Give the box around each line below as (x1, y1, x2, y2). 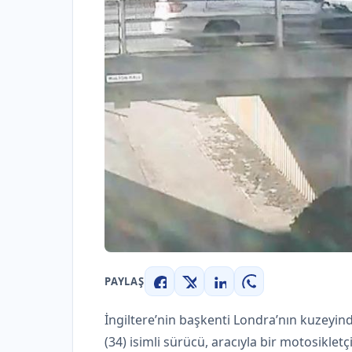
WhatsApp (247, 281, 313, 300)
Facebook (158, 281, 218, 300)
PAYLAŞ (104, 273, 145, 288)
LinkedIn (218, 281, 273, 300)
